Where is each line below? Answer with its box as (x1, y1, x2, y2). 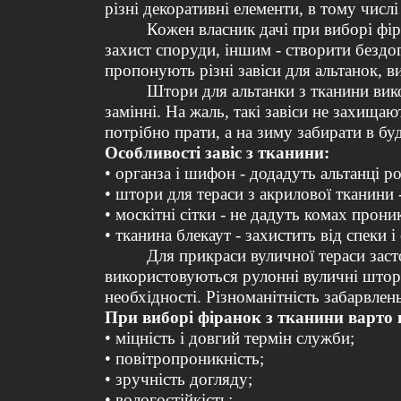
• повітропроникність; (105, 349, 264, 369)
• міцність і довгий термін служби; (105, 328, 354, 348)
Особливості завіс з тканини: (105, 143, 329, 163)
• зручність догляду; (105, 370, 252, 389)
